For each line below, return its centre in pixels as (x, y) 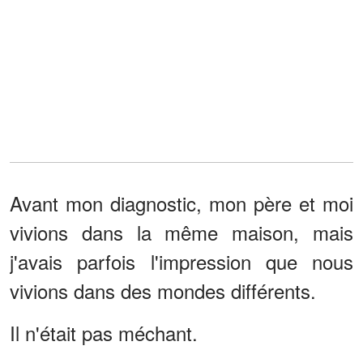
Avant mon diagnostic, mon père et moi (181, 203)
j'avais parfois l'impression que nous (181, 261)
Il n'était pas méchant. (104, 332)
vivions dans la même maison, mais (181, 232)
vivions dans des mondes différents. (163, 290)
